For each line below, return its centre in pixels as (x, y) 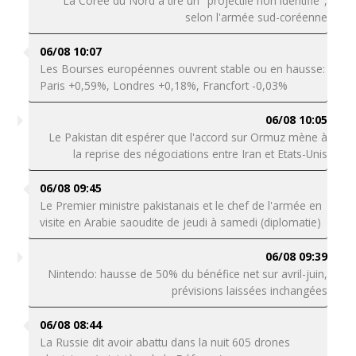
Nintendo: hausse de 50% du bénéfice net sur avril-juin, (188, 274)
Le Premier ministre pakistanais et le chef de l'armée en (180, 205)
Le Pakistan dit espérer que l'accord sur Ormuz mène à (188, 137)
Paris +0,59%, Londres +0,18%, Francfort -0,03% (165, 85)
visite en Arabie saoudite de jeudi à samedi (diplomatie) (180, 222)
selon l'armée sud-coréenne (257, 17)
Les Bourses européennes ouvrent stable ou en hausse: (182, 69)
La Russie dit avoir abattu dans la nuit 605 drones (164, 342)
